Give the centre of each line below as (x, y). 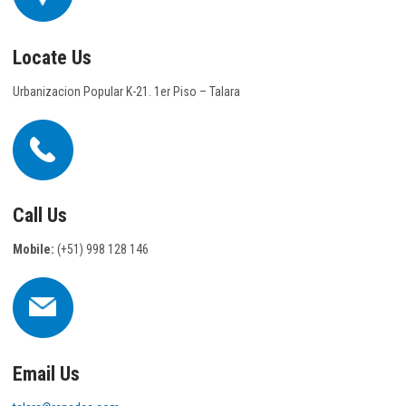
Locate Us (52, 58)
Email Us (46, 373)
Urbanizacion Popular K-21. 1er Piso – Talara (126, 91)
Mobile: (34, 250)
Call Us (40, 216)
